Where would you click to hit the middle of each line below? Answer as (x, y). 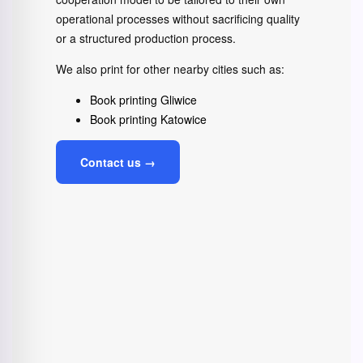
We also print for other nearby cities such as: (170, 69)
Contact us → (118, 162)
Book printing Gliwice (143, 100)
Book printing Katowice (148, 120)
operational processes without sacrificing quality (178, 19)
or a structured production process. (146, 38)
